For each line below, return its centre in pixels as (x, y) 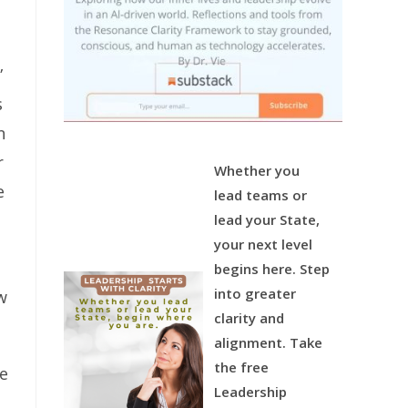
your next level (264, 244)
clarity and (250, 318)
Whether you (257, 170)
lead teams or (261, 195)
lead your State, (267, 219)
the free (242, 367)
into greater (255, 293)
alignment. (250, 342)
